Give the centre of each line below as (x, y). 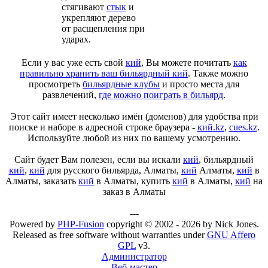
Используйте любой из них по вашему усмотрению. (134, 138)
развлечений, (71, 95)
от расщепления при (103, 28)
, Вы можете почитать (187, 63)
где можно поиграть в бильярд (161, 95)
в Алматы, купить (133, 181)
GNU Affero (231, 235)
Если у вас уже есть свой (73, 63)
